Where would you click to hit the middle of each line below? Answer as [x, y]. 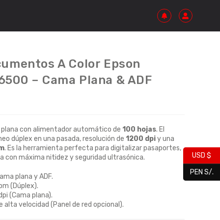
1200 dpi [141, 139]
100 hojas [139, 129]
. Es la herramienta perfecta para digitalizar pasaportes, [93, 148]
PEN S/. [202, 172]
